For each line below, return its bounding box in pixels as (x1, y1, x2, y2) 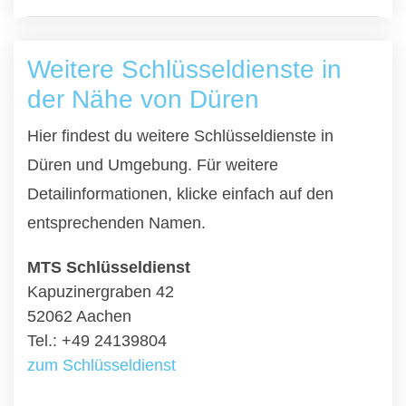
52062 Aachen (27, 307, 131, 325)
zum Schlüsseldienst (27, 356, 176, 374)
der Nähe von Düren (27, 85, 259, 113)
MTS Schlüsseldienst (27, 258, 190, 276)
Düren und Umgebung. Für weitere (27, 156, 278, 174)
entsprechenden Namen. (27, 214, 206, 232)
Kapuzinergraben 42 (27, 283, 174, 301)
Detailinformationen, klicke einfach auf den (27, 185, 333, 203)
